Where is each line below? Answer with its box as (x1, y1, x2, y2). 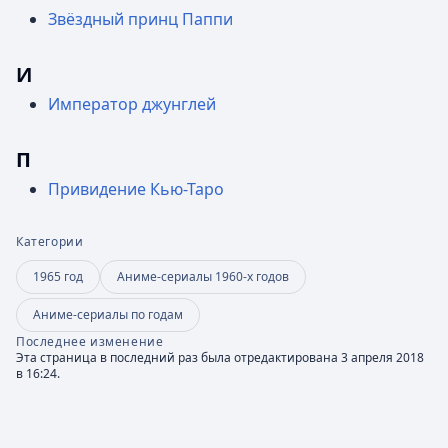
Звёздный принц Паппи (48, 8, 233, 30)
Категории (16, 233, 84, 250)
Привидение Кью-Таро (48, 178, 224, 200)
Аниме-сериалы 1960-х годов (117, 268, 289, 285)
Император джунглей (48, 93, 216, 115)
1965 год (33, 268, 83, 285)
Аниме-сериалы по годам (33, 306, 183, 323)
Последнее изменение (16, 333, 164, 350)
